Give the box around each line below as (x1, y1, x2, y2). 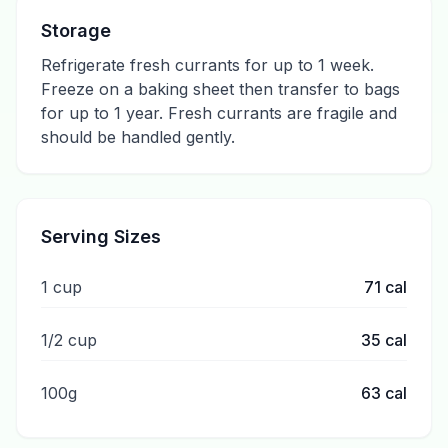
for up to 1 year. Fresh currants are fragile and (41, 103, 397, 123)
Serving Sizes (41, 226, 161, 247)
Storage (41, 20, 111, 41)
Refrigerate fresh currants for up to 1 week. (41, 55, 374, 75)
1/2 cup (41, 330, 97, 350)
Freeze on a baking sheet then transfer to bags (41, 79, 400, 99)
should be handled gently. (41, 127, 235, 147)
